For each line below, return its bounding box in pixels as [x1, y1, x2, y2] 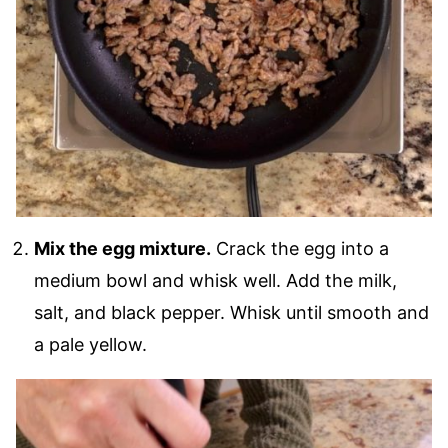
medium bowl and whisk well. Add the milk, [34, 270, 397, 292]
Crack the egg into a [211, 238, 389, 260]
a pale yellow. [34, 334, 147, 356]
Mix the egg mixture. [34, 238, 211, 260]
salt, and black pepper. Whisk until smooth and [34, 302, 429, 324]
